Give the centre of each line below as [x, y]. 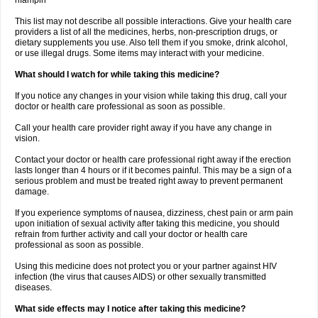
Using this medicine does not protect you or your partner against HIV [146, 266]
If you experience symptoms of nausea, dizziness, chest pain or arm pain [154, 213]
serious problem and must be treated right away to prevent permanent [149, 181]
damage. [32, 192]
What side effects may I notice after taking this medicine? [130, 309]
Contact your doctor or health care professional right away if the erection [153, 160]
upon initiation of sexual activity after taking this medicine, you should [147, 224]
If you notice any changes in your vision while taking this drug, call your [151, 96]
